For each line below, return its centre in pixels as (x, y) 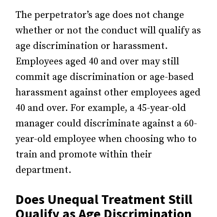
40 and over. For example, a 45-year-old (101, 108)
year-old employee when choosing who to (106, 139)
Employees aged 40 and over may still (97, 62)
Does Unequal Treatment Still (104, 199)
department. (43, 170)
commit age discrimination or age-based (105, 77)
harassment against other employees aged (108, 93)
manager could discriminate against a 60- (106, 124)
